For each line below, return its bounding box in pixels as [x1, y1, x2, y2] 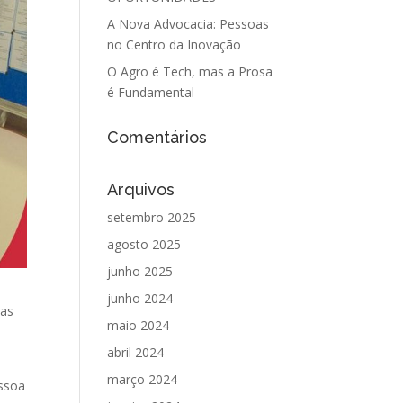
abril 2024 [107, 344, 165, 361]
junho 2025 [107, 263, 174, 280]
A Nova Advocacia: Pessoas [107, 15, 270, 32]
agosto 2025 [107, 236, 182, 253]
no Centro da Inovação [107, 36, 242, 53]
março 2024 [107, 371, 178, 388]
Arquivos [107, 180, 175, 199]
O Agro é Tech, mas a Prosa [107, 63, 273, 80]
